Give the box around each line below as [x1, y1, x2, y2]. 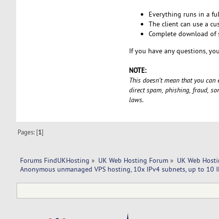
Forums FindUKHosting [20, 155, 89, 165]
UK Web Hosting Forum [98, 155, 168, 165]
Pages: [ [18, 128, 39, 136]
